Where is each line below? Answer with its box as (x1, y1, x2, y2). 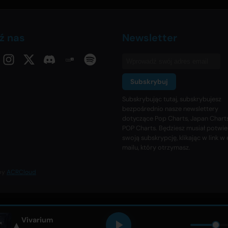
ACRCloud (7, 168, 36, 177)
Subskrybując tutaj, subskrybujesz (122, 95, 221, 104)
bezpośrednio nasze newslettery (122, 104, 218, 113)
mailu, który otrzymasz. (122, 143, 190, 152)
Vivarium (21, 215, 53, 225)
